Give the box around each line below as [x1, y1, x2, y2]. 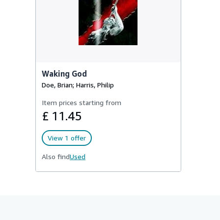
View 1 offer [48, 134, 86, 142]
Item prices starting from [42, 98, 121, 107]
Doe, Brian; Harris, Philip [42, 81, 114, 89]
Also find [42, 152, 70, 161]
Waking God [42, 69, 87, 79]
